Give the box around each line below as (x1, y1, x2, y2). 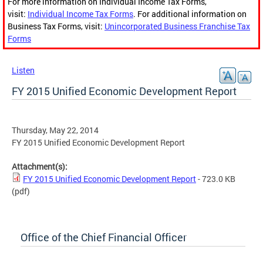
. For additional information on (133, 8, 247, 20)
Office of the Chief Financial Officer (21, 230, 187, 245)
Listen (12, 65, 35, 76)
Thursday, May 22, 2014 (12, 124, 99, 136)
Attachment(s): (12, 161, 69, 173)
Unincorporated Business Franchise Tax (104, 21, 250, 32)
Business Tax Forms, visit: (8, 21, 104, 32)
